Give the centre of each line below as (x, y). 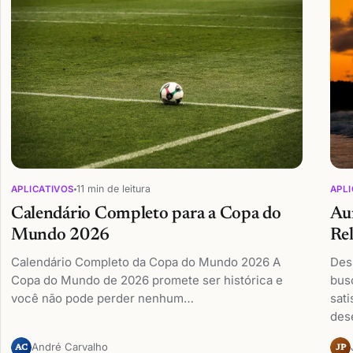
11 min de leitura (113, 189)
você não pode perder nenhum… (102, 299)
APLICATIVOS (42, 189)
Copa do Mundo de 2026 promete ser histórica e (147, 281)
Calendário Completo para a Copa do (146, 215)
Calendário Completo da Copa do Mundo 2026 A (145, 262)
